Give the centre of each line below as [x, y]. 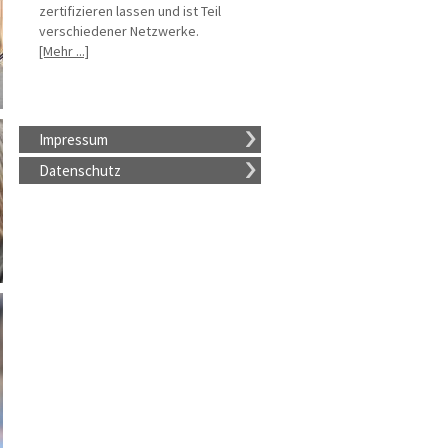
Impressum [73, 139]
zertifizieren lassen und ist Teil [129, 11]
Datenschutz [79, 170]
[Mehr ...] [63, 51]
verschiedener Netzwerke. [118, 31]
